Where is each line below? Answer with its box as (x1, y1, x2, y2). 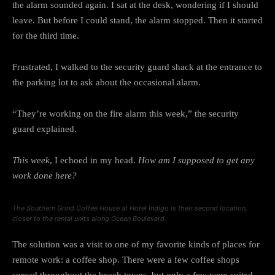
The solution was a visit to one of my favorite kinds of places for (12, 239, 260, 249)
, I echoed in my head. (50, 155, 138, 165)
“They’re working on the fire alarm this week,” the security (12, 108, 239, 118)
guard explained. (12, 123, 77, 134)
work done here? (12, 170, 77, 180)
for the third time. (12, 30, 79, 41)
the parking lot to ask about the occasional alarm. (12, 77, 201, 87)
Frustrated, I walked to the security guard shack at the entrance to (12, 61, 262, 72)
